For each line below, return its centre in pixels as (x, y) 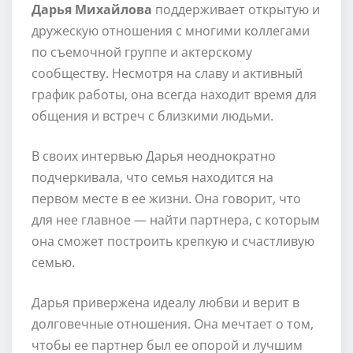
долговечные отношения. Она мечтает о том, (173, 323)
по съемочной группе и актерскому (142, 52)
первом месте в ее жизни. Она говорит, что (166, 198)
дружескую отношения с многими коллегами (171, 30)
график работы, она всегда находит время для (174, 94)
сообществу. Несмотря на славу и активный (167, 73)
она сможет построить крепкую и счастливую (173, 241)
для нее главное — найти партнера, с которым (176, 219)
